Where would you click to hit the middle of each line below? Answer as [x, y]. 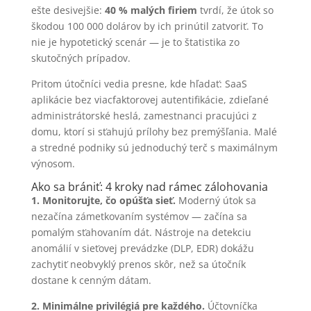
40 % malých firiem [151, 10]
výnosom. [53, 163]
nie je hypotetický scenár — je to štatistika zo [135, 42]
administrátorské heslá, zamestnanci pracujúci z [144, 115]
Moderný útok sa [216, 200]
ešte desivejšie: [68, 10]
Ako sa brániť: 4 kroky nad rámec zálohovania [149, 186]
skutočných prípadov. [81, 58]
